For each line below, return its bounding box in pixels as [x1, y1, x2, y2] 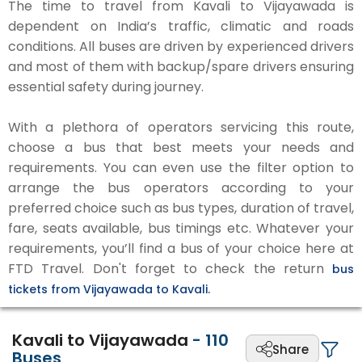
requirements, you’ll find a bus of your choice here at [8, 239, 354, 258]
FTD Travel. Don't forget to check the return [8, 259, 332, 278]
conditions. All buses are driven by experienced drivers [8, 37, 354, 56]
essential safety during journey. [8, 78, 204, 96]
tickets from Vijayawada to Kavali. [8, 281, 210, 297]
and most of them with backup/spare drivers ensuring [8, 57, 354, 76]
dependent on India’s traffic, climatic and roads [8, 17, 354, 36]
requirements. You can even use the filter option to [8, 158, 354, 177]
